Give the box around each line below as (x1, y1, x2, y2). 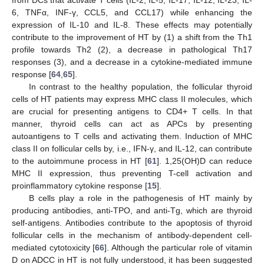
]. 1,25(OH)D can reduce (157, 156, 253, 166)
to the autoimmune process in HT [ (12, 156, 148, 166)
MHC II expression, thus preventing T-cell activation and (12, 169, 252, 179)
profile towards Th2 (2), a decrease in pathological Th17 (12, 45, 252, 55)
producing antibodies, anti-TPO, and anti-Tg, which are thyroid (12, 206, 252, 216)
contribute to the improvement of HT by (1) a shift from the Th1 (12, 32, 252, 42)
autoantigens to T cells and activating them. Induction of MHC (12, 131, 252, 141)
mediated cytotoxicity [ (12, 243, 95, 253)
